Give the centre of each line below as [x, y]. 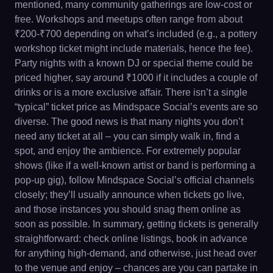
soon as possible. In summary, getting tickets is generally [136, 224]
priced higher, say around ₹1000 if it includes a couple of [136, 78]
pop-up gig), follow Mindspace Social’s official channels [134, 180]
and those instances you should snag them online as [128, 209]
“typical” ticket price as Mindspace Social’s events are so [136, 107]
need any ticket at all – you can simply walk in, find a [127, 136]
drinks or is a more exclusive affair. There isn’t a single [131, 92]
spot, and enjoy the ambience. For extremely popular [128, 151]
